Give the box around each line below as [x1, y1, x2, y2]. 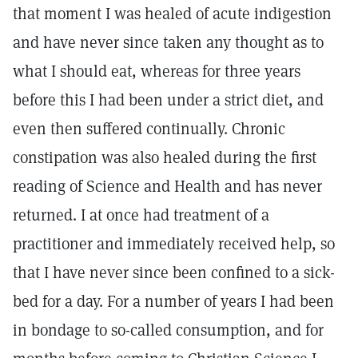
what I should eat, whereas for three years [13, 61, 300, 82]
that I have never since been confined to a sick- [13, 262, 335, 283]
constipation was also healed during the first [13, 147, 316, 168]
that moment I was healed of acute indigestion [13, 3, 332, 24]
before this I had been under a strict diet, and [13, 89, 324, 110]
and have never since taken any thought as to [13, 32, 324, 53]
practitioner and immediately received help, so [13, 233, 335, 254]
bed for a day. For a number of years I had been [13, 291, 334, 312]
